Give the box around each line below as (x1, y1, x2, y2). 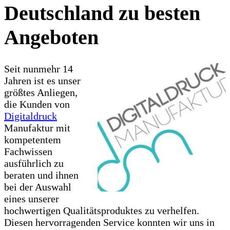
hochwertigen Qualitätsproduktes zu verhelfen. (4, 204, 199, 216)
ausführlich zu (4, 157, 64, 169)
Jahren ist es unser (4, 74, 81, 86)
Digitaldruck (4, 110, 57, 122)
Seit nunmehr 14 (4, 63, 73, 74)
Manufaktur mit (4, 122, 70, 133)
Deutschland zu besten (4, 1, 200, 25)
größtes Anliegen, (4, 86, 78, 98)
